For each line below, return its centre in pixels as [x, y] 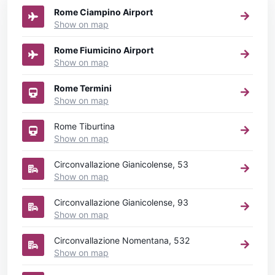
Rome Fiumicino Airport [104, 50]
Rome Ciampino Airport [103, 12]
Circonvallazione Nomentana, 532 [122, 240]
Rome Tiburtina [84, 126]
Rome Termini [83, 88]
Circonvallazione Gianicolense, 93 [121, 202]
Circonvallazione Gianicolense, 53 [121, 164]
